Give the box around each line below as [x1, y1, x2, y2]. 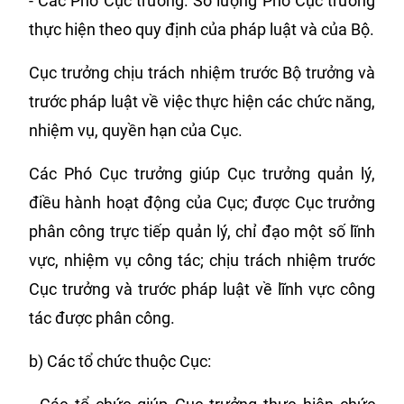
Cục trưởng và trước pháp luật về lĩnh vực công [29, 280, 375, 298]
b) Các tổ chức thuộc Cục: [29, 352, 211, 371]
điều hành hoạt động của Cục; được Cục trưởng [29, 193, 375, 212]
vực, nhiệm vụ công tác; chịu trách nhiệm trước [29, 251, 375, 270]
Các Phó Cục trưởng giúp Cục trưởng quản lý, [29, 164, 375, 183]
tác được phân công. [29, 308, 175, 327]
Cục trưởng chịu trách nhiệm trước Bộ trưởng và [29, 63, 375, 82]
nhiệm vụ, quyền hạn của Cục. [29, 121, 243, 140]
